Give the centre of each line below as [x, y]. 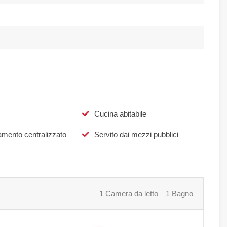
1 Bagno [179, 194]
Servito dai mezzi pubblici [136, 135]
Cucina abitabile [120, 114]
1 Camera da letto [128, 194]
